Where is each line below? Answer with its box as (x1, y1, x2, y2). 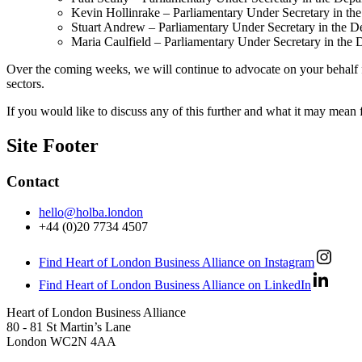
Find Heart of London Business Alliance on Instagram (39, 255, 314, 270)
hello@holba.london (39, 205, 143, 220)
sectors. (6, 76, 44, 90)
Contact (6, 172, 59, 190)
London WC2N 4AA (6, 335, 116, 349)
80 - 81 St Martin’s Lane (6, 320, 131, 335)
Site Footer (6, 134, 99, 156)
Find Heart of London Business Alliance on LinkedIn (39, 278, 311, 293)
